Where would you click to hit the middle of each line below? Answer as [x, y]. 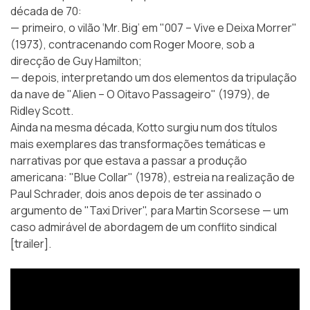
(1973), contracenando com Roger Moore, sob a [133, 44]
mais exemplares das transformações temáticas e [138, 144]
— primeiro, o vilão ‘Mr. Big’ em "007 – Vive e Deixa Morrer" [154, 27]
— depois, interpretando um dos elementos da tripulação [154, 77]
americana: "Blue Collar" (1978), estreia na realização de [153, 177]
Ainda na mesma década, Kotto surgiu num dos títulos [144, 127]
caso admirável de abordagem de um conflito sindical [144, 227]
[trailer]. [31, 243]
